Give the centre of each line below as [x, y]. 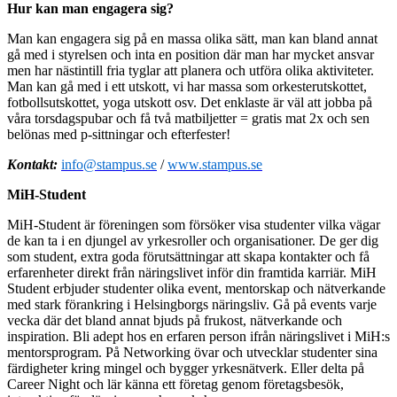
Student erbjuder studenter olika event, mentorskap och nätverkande [196, 288]
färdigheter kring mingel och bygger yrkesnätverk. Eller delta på [186, 368]
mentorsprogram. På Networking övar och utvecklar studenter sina [192, 352]
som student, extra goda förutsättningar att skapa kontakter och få [188, 256]
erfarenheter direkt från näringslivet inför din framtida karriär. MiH [192, 272]
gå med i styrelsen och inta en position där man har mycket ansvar [191, 54]
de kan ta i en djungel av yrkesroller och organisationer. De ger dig [193, 240]
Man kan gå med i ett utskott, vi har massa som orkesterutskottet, [187, 86]
